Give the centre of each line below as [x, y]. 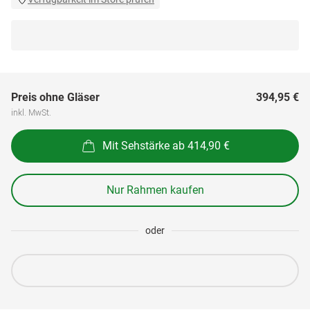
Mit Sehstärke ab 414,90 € [166, 145]
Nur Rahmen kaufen [155, 190]
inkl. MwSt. [31, 112]
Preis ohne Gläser [55, 97]
